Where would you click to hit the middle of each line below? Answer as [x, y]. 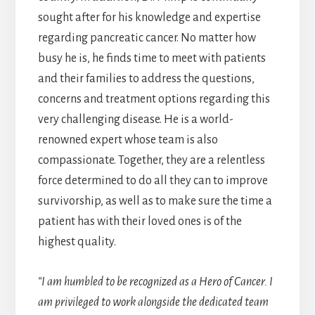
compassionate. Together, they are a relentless [151, 161]
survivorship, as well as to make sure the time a [155, 201]
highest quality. [79, 242]
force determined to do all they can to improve [153, 181]
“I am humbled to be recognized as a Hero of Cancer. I [155, 282]
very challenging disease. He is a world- [135, 120]
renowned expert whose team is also [128, 140]
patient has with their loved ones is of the [140, 222]
